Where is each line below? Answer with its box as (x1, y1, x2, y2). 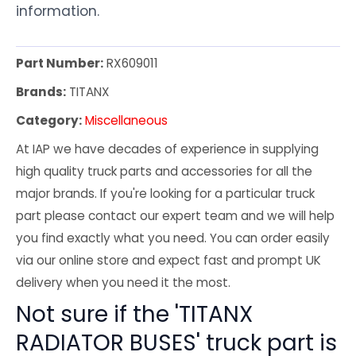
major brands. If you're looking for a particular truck (16, 185, 315, 203)
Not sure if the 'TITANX (16, 299, 253, 331)
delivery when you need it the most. (16, 274, 230, 292)
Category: (16, 112, 82, 130)
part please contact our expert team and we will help (16, 207, 335, 225)
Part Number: (16, 55, 103, 72)
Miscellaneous (85, 112, 168, 130)
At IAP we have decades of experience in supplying (16, 141, 319, 158)
